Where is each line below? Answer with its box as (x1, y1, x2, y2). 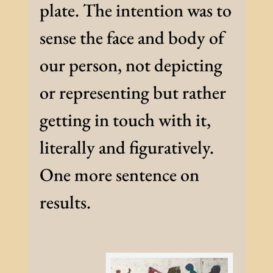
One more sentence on (39, 163, 199, 187)
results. (39, 190, 91, 214)
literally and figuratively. (39, 135, 218, 160)
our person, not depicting (39, 53, 222, 77)
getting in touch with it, (39, 108, 211, 132)
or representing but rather (39, 80, 226, 105)
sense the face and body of (39, 26, 224, 50)
